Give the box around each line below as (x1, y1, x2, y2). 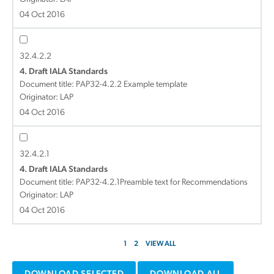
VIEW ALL (145, 240, 176, 248)
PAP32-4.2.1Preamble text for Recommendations (76, 178, 248, 187)
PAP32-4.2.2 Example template (76, 80, 187, 89)
